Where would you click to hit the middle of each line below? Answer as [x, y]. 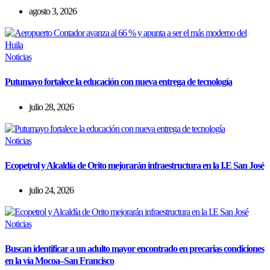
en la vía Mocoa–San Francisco [59, 261]
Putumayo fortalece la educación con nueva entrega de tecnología [118, 82]
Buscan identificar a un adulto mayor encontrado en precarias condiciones [134, 249]
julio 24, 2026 [51, 190]
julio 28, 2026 [51, 107]
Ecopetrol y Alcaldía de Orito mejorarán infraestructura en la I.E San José [134, 165]
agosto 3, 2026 [53, 11]
